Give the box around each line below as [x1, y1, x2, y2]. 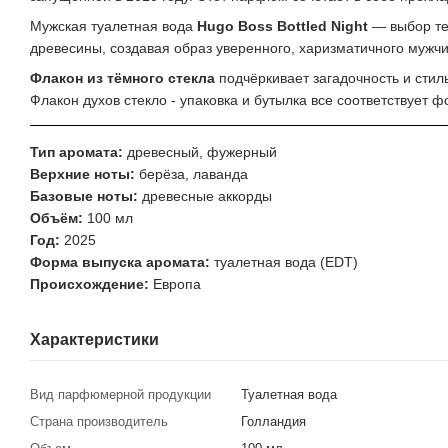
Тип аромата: [30, 144, 123, 161]
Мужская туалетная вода [30, 17, 197, 34]
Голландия [241, 414, 306, 430]
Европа [149, 276, 201, 293]
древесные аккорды [138, 188, 272, 205]
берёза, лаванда [135, 166, 248, 183]
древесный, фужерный [123, 144, 277, 161]
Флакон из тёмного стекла [30, 70, 215, 87]
